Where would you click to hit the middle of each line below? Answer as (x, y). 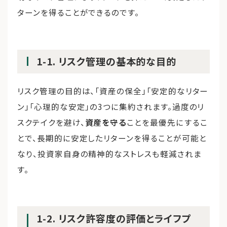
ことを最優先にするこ (167, 122)
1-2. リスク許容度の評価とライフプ (114, 218)
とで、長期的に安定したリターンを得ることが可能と (112, 138)
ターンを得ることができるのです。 (79, 12)
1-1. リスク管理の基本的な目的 (107, 62)
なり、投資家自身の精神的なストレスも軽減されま (109, 153)
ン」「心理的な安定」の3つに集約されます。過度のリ (111, 106)
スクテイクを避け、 (51, 122)
